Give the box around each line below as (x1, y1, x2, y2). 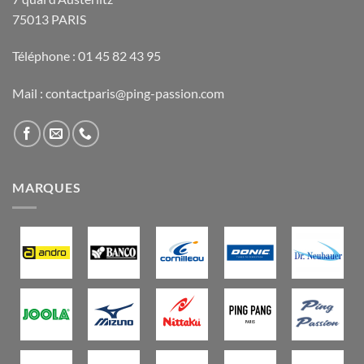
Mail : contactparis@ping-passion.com (12, 85, 224, 102)
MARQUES (12, 180, 81, 196)
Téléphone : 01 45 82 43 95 (12, 48, 161, 64)
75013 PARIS (12, 11, 86, 27)
